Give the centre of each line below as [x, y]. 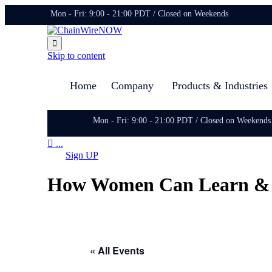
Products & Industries [220, 86]
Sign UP [82, 155]
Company [132, 86]
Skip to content [76, 56]
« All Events [117, 250]
